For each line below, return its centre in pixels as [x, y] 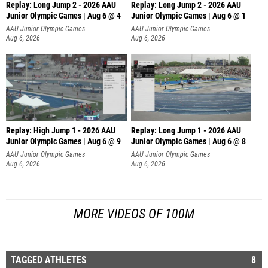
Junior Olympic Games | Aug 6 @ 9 [63, 142]
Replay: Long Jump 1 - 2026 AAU [186, 131]
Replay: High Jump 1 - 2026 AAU [61, 131]
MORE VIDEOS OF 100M [134, 214]
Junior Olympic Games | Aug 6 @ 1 [188, 16]
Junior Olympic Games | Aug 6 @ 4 [63, 16]
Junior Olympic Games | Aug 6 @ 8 [188, 142]
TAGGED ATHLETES [49, 260]
